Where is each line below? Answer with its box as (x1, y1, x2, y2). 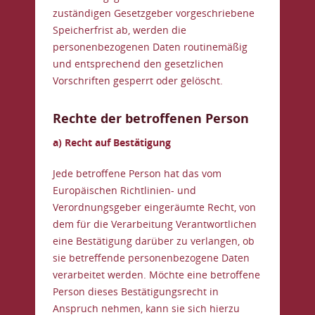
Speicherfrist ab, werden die (53, 23, 186, 37)
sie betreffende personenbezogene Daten (53, 251, 250, 264)
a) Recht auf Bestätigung (53, 136, 171, 149)
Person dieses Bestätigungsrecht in (53, 285, 219, 298)
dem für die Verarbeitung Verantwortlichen (53, 217, 257, 231)
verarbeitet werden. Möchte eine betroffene (53, 268, 260, 281)
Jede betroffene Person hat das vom (53, 167, 221, 180)
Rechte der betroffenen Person (53, 110, 249, 127)
